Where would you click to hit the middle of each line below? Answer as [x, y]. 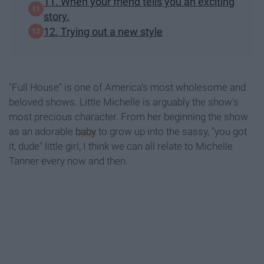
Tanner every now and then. [68, 161]
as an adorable [42, 132]
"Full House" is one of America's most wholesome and [127, 88]
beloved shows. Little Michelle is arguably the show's [124, 102]
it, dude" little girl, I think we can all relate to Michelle [121, 146]
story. [57, 16]
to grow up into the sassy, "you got [171, 132]
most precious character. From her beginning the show [128, 117]
